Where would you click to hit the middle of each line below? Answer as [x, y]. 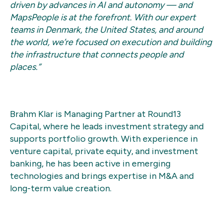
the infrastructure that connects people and [97, 55]
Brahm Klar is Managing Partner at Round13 [95, 114]
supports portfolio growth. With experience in [104, 139]
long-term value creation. [61, 189]
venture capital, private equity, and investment [104, 151]
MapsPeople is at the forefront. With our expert [103, 18]
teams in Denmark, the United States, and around [107, 30]
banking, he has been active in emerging [90, 164]
